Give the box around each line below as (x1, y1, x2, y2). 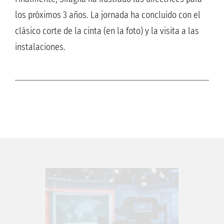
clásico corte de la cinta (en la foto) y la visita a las (15, 25, 199, 37)
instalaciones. (15, 41, 65, 53)
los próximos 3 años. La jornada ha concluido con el (15, 9, 200, 21)
